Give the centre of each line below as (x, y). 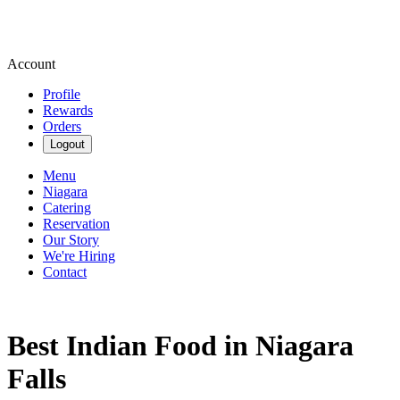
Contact (65, 272)
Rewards (68, 110)
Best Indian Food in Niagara (180, 346)
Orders (62, 126)
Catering (67, 208)
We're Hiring (79, 256)
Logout (67, 144)
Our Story (71, 240)
